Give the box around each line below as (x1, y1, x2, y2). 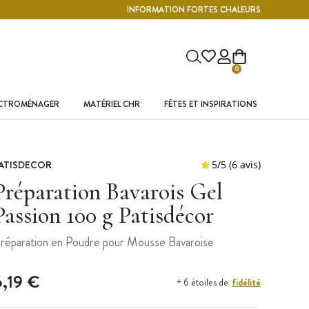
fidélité (232, 275, 261, 289)
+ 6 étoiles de (177, 275, 228, 289)
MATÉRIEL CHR (83, 97, 140, 110)
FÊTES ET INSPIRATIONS (163, 97, 257, 110)
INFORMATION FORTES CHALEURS (127, 3, 261, 17)
